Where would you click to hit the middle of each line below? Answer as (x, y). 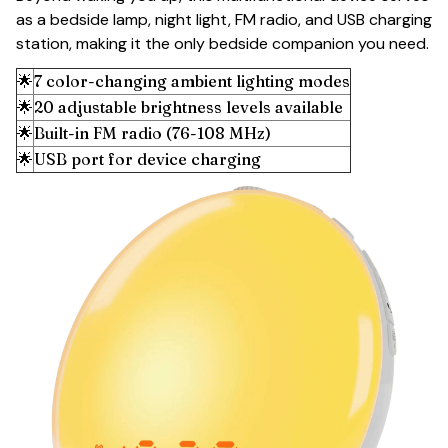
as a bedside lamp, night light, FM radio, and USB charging (224, 19)
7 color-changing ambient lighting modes (192, 80)
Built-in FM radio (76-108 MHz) (152, 132)
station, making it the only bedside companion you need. (222, 43)
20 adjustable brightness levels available (188, 106)
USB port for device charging (147, 158)
